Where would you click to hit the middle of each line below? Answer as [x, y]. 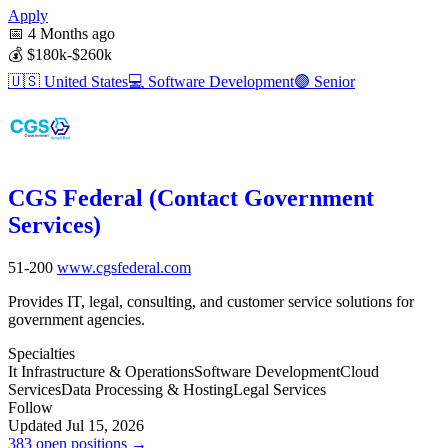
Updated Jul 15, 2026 [76, 425]
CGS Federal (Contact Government [191, 197]
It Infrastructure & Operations [101, 371]
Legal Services [279, 389]
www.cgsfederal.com [124, 267]
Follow [30, 407]
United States [84, 81]
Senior [332, 81]
